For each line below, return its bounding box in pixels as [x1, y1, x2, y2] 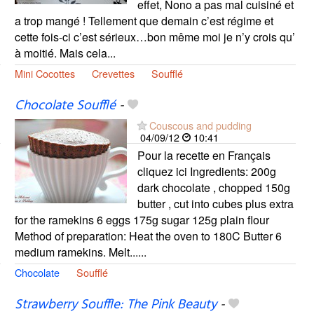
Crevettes [91, 65, 135, 81]
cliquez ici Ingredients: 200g [137, 163, 276, 179]
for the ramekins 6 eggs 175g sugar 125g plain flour [14, 211, 269, 228]
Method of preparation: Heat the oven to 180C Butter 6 [14, 227, 282, 244]
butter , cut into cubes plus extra [137, 195, 294, 212]
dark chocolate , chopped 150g [137, 179, 290, 196]
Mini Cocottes [14, 65, 75, 81]
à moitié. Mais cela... [14, 44, 116, 61]
